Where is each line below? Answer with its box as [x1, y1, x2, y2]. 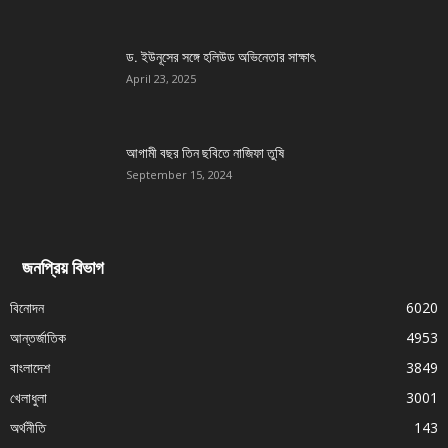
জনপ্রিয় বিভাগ [22, 257, 104, 279]
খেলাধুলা [10, 388, 47, 408]
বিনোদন [10, 298, 44, 318]
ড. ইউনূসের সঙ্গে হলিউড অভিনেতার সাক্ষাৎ [126, 49, 315, 66]
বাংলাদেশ [10, 358, 50, 378]
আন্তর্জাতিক [10, 328, 66, 348]
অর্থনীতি [10, 418, 46, 438]
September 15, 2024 [126, 167, 232, 183]
